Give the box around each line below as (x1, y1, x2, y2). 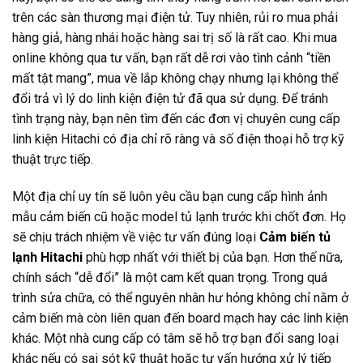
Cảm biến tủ (259, 228, 331, 245)
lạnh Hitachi (12, 249, 83, 265)
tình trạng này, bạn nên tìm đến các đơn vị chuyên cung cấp (12, 111, 340, 127)
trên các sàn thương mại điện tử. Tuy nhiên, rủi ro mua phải (12, 10, 338, 26)
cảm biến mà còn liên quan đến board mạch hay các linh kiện (12, 310, 348, 326)
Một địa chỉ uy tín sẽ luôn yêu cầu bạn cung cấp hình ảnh (12, 188, 327, 204)
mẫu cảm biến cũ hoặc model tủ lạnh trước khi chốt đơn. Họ (12, 208, 346, 224)
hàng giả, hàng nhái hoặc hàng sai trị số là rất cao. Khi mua (12, 30, 337, 46)
